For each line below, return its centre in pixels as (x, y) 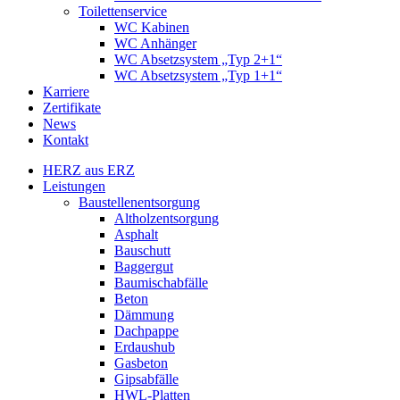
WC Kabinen (152, 27)
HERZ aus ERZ (89, 170)
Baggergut (144, 267)
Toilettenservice (123, 11)
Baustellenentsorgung (139, 202)
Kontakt (66, 140)
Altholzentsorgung (167, 218)
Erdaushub (145, 347)
